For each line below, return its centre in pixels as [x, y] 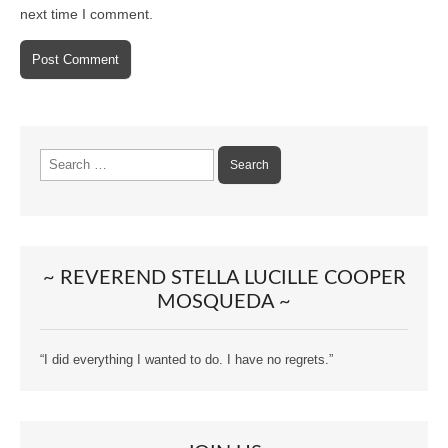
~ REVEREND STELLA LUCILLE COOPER [224, 278]
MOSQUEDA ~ [224, 302]
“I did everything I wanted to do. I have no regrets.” [186, 360]
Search [59, 155]
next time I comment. [86, 13]
